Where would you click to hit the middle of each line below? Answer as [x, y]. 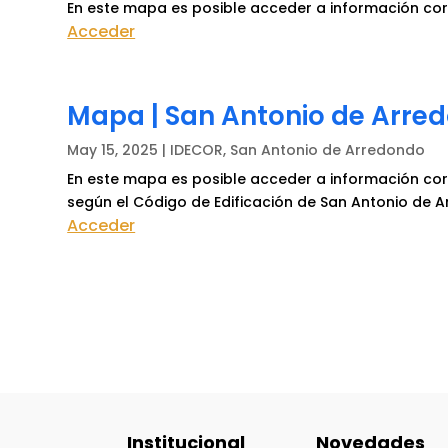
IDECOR [197, 149]
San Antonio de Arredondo [328, 149]
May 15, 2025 [113, 149]
